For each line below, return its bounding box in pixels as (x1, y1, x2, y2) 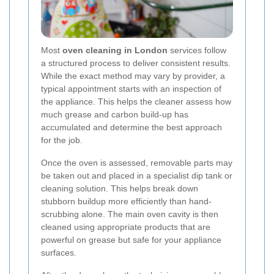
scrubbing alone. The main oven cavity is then (41, 209, 218, 219)
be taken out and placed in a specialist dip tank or (41, 170, 232, 180)
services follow (168, 45, 226, 55)
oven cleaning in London (62, 45, 168, 55)
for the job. (41, 135, 83, 145)
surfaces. (41, 247, 76, 257)
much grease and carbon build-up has (41, 109, 188, 119)
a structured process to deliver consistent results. (41, 57, 231, 68)
